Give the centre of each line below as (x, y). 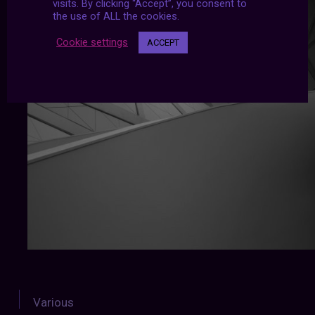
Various (53, 302)
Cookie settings (92, 42)
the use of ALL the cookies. (116, 16)
